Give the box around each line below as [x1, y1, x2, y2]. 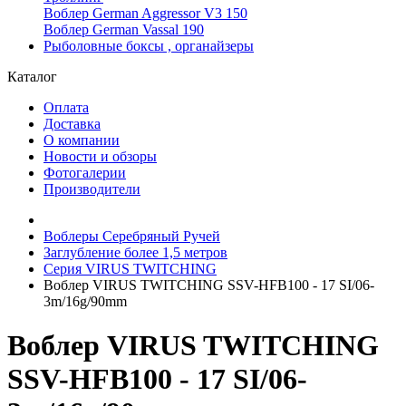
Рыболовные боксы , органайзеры [43, 38, 254, 53]
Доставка [43, 116, 101, 131]
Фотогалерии [43, 165, 126, 180]
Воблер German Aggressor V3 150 [43, 5, 247, 21]
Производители [43, 181, 140, 197]
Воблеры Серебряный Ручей [43, 228, 220, 244]
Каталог [7, 69, 57, 84]
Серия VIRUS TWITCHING [43, 261, 217, 276]
